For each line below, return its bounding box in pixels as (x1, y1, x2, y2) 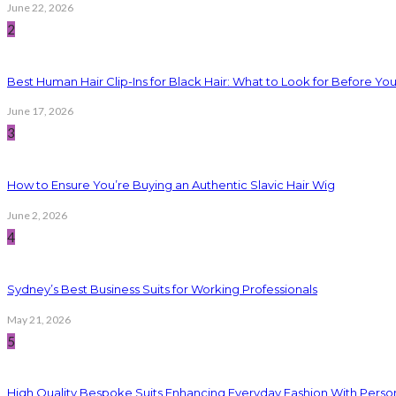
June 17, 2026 (7, 104, 73, 118)
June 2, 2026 (7, 208, 67, 222)
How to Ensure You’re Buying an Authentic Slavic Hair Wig (7, 178, 335, 193)
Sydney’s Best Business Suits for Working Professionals (7, 281, 317, 296)
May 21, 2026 (7, 312, 71, 326)
